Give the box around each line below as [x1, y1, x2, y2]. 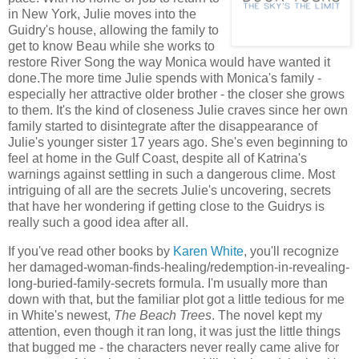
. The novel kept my [212, 309, 322, 323]
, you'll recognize [244, 244, 339, 259]
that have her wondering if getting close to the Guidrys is [8, 200, 325, 214]
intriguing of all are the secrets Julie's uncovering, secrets [8, 184, 331, 198]
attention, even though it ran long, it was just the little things [8, 325, 341, 339]
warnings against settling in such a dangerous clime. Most [8, 167, 335, 182]
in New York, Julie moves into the [8, 7, 196, 22]
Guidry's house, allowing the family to [8, 23, 219, 38]
